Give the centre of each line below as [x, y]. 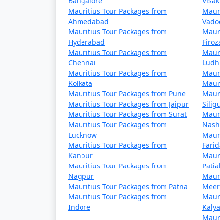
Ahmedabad [88, 21]
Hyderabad [86, 42]
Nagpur [81, 176]
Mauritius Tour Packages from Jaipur [128, 104]
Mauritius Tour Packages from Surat [127, 114]
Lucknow [82, 135]
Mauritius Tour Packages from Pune [127, 94]
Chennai [82, 63]
